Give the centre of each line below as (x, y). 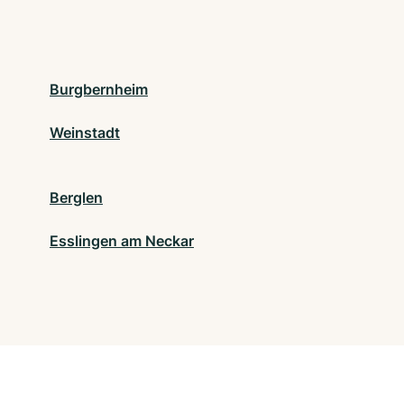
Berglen (76, 198)
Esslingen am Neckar (122, 241)
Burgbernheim (99, 90)
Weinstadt (85, 133)
